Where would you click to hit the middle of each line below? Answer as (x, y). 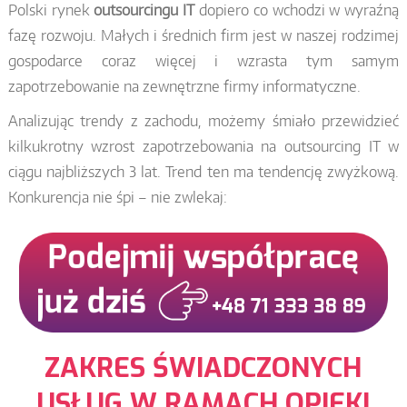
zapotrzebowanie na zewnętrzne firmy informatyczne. (184, 86)
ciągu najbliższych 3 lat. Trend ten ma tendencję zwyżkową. (203, 171)
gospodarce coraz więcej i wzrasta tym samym (203, 60)
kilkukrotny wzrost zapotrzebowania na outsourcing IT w (203, 146)
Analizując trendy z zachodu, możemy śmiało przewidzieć (203, 120)
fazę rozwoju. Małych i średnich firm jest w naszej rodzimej (203, 35)
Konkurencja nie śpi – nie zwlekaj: (117, 197)
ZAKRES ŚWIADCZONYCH (203, 367)
